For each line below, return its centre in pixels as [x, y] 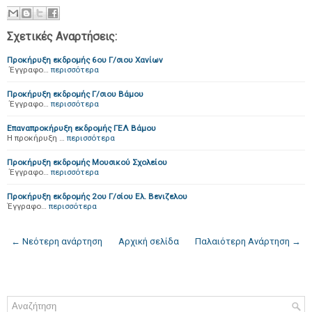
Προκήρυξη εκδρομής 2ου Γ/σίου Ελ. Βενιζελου [97, 196]
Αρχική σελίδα [149, 241]
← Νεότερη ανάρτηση [57, 241]
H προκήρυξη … [36, 138]
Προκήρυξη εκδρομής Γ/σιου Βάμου [75, 94]
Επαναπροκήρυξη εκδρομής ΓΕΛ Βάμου [81, 128]
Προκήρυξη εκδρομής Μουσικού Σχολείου [87, 162]
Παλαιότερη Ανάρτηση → [248, 241]
